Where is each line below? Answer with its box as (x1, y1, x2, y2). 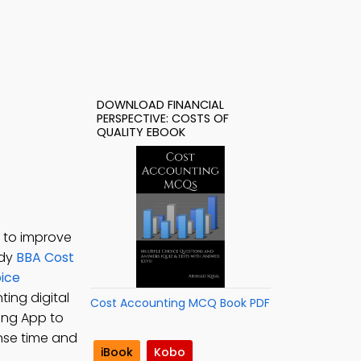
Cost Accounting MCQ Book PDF (90, 295, 270, 311)
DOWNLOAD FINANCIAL (97, 97, 224, 113)
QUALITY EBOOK (97, 124, 185, 140)
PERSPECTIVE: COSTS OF (97, 110, 229, 127)
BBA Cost (16, 248, 74, 267)
